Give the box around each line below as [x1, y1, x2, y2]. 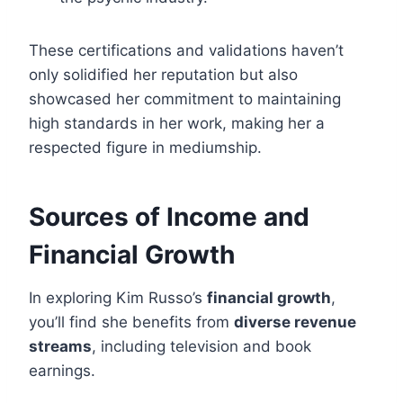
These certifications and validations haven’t [29, 41, 344, 60]
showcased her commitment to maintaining [29, 90, 341, 109]
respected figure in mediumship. [29, 139, 262, 157]
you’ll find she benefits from [29, 313, 234, 332]
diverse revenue [234, 313, 356, 332]
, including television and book [92, 337, 311, 356]
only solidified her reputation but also [29, 66, 298, 85]
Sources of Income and [29, 201, 309, 233]
